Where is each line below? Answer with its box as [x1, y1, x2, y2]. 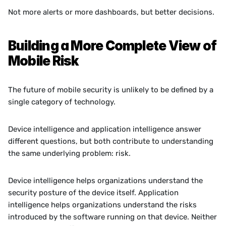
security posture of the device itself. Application [8, 188, 179, 197]
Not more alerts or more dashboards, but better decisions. [8, 8, 214, 17]
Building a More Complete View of [8, 38, 217, 53]
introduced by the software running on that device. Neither [8, 212, 217, 221]
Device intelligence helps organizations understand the [8, 176, 203, 185]
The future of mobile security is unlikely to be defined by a [8, 85, 213, 94]
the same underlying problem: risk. [8, 149, 131, 158]
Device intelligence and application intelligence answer [8, 125, 201, 134]
